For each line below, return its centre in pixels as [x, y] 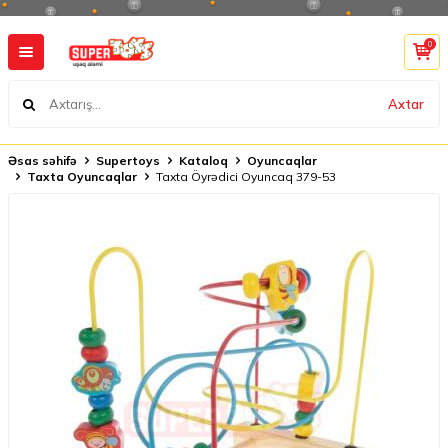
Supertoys [128, 160]
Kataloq [203, 160]
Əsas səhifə [42, 160]
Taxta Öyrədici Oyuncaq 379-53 [246, 176]
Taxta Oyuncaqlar [82, 176]
